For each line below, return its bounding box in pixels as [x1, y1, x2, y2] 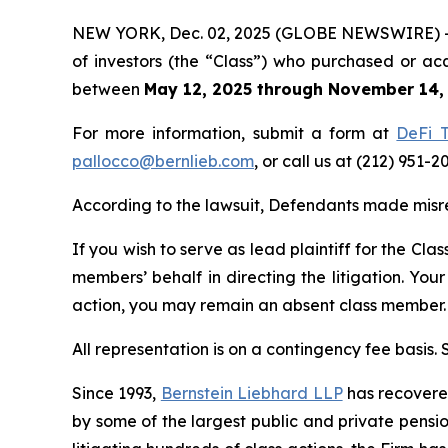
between [72, 79, 144, 100]
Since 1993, [72, 383, 161, 404]
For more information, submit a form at [72, 123, 397, 144]
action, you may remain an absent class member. [72, 295, 446, 316]
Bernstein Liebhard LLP [160, 383, 343, 404]
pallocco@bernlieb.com [72, 151, 254, 172]
